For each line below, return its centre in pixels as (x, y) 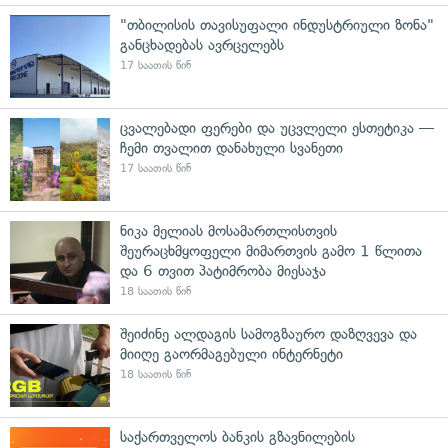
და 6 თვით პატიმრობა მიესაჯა (223, 270)
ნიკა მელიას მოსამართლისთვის (228, 230)
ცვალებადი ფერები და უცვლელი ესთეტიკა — (277, 127)
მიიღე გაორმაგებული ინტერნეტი (231, 353)
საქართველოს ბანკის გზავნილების (237, 436)
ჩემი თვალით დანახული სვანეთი (231, 147)
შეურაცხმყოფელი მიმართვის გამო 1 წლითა (271, 250)
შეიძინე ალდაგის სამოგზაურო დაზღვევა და (268, 333)
